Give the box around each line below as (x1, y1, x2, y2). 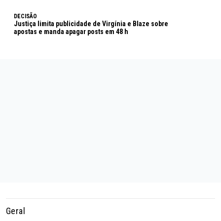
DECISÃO (14, 13, 37, 20)
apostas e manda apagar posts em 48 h (14, 28, 128, 36)
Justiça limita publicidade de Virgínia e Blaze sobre (14, 20, 168, 28)
